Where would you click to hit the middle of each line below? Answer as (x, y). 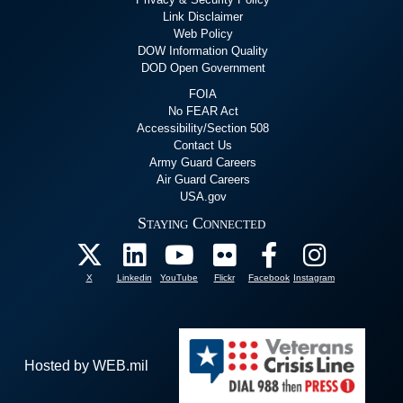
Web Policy (203, 34)
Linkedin (134, 278)
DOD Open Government (203, 68)
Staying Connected (201, 224)
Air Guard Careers (203, 180)
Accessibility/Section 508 (203, 129)
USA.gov (203, 197)
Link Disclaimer (203, 17)
